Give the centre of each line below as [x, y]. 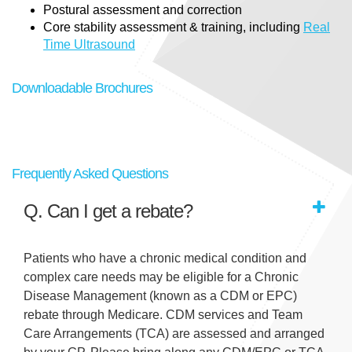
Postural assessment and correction [143, 10]
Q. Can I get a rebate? [108, 211]
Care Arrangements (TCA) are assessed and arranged [174, 334]
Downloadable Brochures [82, 88]
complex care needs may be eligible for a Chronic [161, 277]
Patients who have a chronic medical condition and [165, 258]
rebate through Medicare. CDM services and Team [163, 315]
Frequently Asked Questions [90, 174]
